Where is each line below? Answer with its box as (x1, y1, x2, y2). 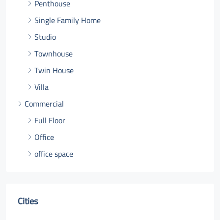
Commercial (25, 96, 64, 111)
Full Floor (34, 113, 65, 128)
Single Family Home (34, 13, 101, 27)
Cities (18, 193, 38, 209)
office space (34, 146, 73, 161)
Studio (34, 29, 56, 44)
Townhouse (34, 46, 73, 61)
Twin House (34, 63, 74, 78)
